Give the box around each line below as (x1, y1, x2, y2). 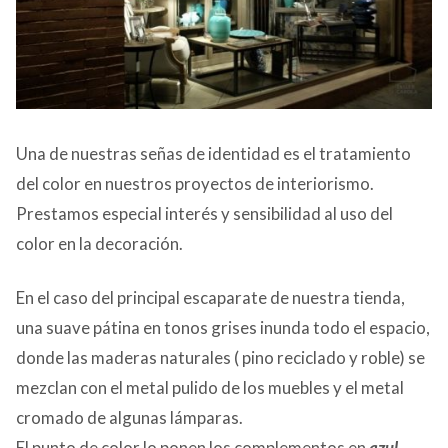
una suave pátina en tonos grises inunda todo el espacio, (16, 316, 430, 338)
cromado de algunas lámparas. (16, 406, 243, 428)
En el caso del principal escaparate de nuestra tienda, (16, 286, 405, 308)
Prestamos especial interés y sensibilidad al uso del (16, 202, 393, 224)
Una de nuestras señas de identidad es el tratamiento (16, 142, 411, 164)
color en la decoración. (16, 232, 183, 254)
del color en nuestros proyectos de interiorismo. (16, 172, 374, 194)
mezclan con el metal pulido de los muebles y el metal (16, 376, 404, 398)
